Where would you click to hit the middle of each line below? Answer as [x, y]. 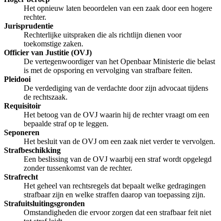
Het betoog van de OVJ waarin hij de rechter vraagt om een [116, 114]
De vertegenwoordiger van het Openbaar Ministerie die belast [119, 61]
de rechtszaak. [46, 97]
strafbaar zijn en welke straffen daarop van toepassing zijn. [114, 194]
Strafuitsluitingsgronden [44, 203]
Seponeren [22, 132]
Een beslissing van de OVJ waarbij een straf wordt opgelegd [118, 159]
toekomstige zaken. [54, 43]
